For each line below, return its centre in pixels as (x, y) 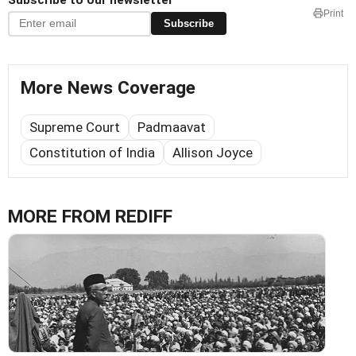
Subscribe (189, 24)
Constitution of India (92, 152)
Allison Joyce (213, 152)
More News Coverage (108, 87)
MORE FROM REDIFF (90, 216)
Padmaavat (172, 127)
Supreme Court (75, 127)
